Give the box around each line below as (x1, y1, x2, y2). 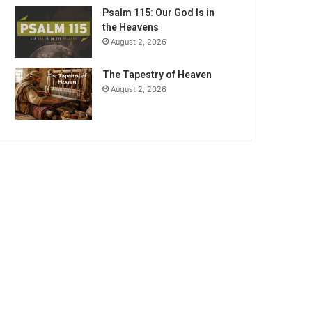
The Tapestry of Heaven (102, 69, 212, 81)
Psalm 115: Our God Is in (102, 7, 215, 19)
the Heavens (102, 22, 159, 33)
